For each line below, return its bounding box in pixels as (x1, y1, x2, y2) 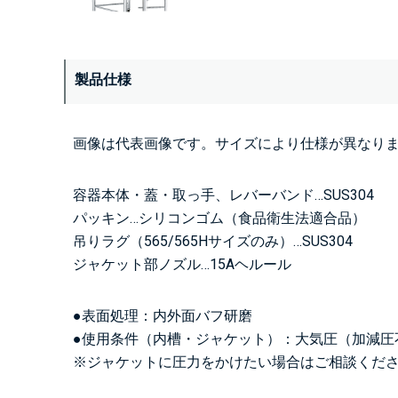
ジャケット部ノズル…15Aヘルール (73, 255, 291, 273)
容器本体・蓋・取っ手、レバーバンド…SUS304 (73, 186, 374, 203)
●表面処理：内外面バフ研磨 (73, 306, 252, 324)
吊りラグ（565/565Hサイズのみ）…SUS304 (73, 232, 353, 250)
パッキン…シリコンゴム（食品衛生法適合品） (73, 209, 366, 227)
